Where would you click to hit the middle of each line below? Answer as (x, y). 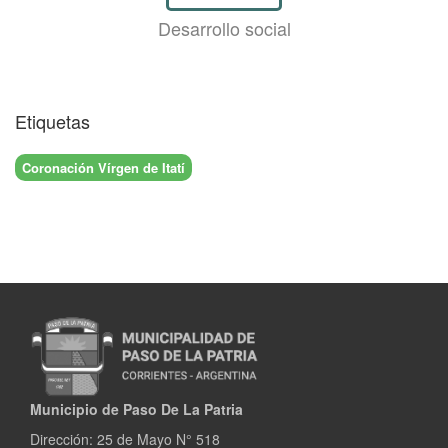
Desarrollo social (224, 28)
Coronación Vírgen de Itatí (103, 167)
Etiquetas (52, 121)
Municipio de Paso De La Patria (136, 409)
